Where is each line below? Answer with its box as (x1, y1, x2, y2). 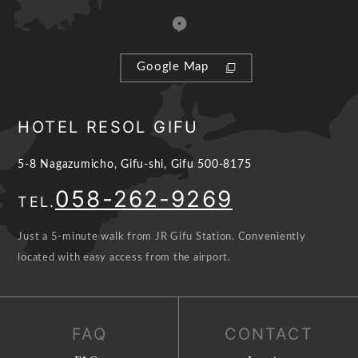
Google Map (137, 60, 209, 73)
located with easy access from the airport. (18, 253, 231, 264)
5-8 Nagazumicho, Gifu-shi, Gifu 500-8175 (18, 159, 252, 171)
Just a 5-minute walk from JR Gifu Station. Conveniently (18, 232, 306, 243)
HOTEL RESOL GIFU (18, 117, 199, 137)
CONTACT (224, 324, 313, 344)
